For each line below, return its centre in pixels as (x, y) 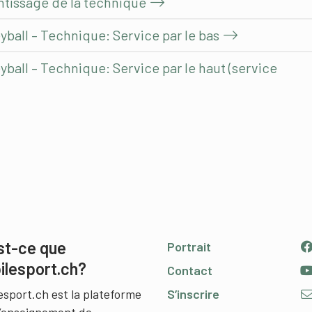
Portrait (189, 247)
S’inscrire (193, 294)
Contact (190, 271)
